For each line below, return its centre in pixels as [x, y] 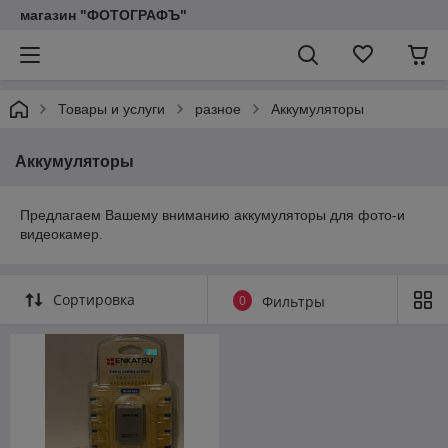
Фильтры [293, 301]
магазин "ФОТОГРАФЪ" [103, 15]
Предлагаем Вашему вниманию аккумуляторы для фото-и [212, 215]
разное [218, 109]
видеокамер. [61, 234]
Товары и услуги [111, 109]
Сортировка [94, 299]
